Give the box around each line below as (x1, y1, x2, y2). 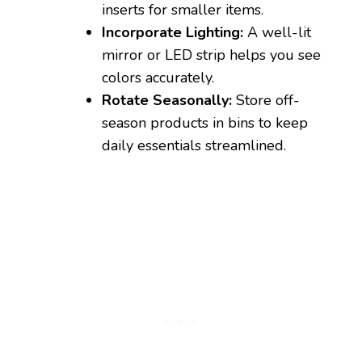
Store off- (232, 90, 300, 111)
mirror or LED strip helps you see (102, 45, 321, 65)
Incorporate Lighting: (102, 23, 243, 43)
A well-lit (243, 23, 311, 43)
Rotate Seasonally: (102, 90, 232, 111)
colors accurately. (102, 68, 214, 88)
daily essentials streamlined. (102, 136, 286, 156)
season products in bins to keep (102, 113, 308, 133)
